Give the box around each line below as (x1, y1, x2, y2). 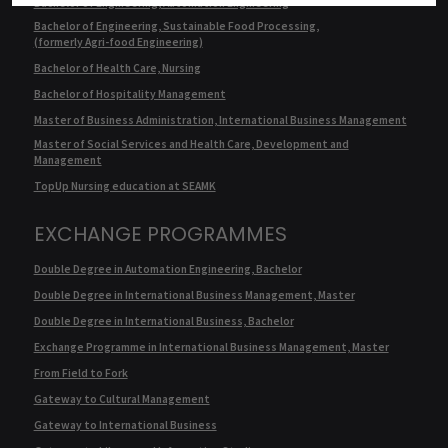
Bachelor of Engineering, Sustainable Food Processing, (33, 19, 319, 34)
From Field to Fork (33, 366, 128, 381)
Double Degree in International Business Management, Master (33, 288, 355, 303)
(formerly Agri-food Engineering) (33, 35, 203, 50)
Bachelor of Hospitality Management (33, 87, 226, 102)
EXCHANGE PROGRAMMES (33, 219, 287, 248)
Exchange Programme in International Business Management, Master (33, 340, 389, 355)
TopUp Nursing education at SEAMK (33, 179, 216, 194)
